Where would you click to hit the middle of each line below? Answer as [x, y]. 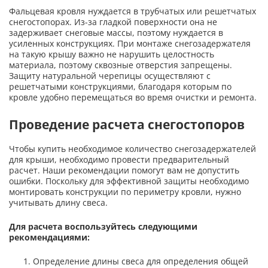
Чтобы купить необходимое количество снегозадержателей [133, 148]
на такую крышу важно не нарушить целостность [112, 54]
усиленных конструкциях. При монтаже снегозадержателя [130, 44]
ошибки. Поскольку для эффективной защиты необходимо [129, 181]
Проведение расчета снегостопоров [127, 125]
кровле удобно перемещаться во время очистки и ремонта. [133, 98]
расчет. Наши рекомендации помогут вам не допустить [124, 170]
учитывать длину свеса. [58, 202]
